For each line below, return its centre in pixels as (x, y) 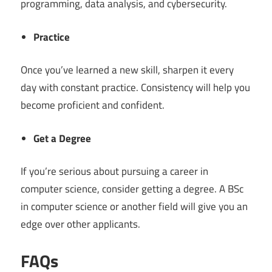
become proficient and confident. (93, 105)
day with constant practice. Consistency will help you (135, 88)
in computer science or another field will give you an (134, 207)
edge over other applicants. (80, 224)
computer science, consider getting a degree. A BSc (132, 189)
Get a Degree (63, 138)
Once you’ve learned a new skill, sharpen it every (127, 70)
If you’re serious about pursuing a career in (114, 172)
